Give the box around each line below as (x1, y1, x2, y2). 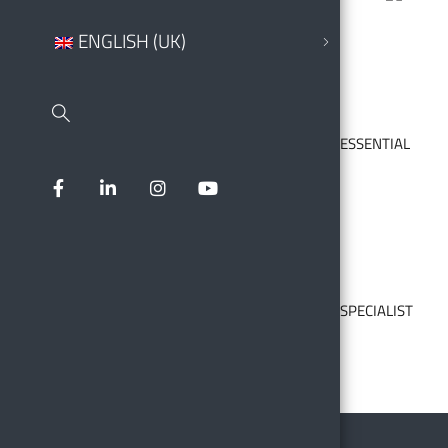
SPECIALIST (340, 298, 413, 322)
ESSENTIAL (340, 132, 410, 156)
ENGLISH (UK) (78, 25, 186, 55)
